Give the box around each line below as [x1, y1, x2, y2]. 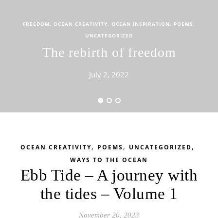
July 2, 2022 [89, 70, 129, 79]
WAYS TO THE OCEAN [70, 156, 148, 164]
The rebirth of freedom [42, 45, 176, 60]
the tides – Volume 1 [40, 185, 178, 202]
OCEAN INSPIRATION [111, 20, 170, 27]
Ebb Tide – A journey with [20, 166, 198, 184]
